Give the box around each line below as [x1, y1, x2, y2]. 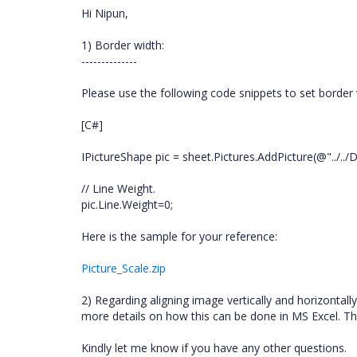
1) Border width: [81, 37, 164, 53]
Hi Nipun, [81, 6, 128, 21]
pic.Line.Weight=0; [81, 197, 173, 212]
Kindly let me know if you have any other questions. [81, 340, 347, 355]
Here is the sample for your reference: [81, 229, 277, 244]
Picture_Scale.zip [81, 261, 166, 276]
